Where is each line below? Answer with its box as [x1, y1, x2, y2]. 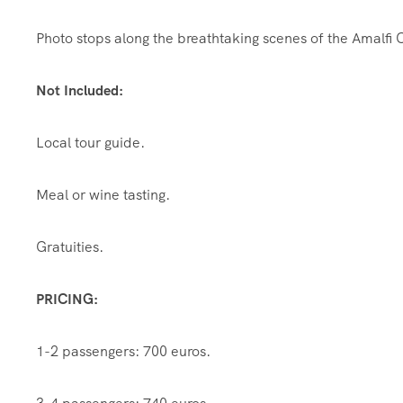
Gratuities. [36, 237, 103, 257]
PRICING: [36, 290, 98, 309]
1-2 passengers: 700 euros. [36, 342, 210, 362]
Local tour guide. [36, 133, 145, 153]
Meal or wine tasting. [36, 185, 170, 205]
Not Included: [36, 81, 123, 101]
